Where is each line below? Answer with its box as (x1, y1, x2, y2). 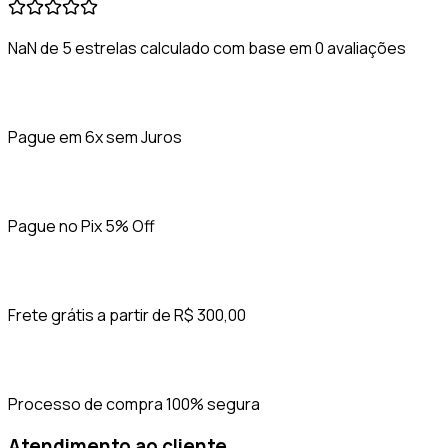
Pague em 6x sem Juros (8, 125, 182, 148)
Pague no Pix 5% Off (8, 214, 155, 237)
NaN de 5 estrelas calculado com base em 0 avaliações (8, 36, 406, 59)
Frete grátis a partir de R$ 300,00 (8, 303, 246, 326)
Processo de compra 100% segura (8, 392, 260, 415)
